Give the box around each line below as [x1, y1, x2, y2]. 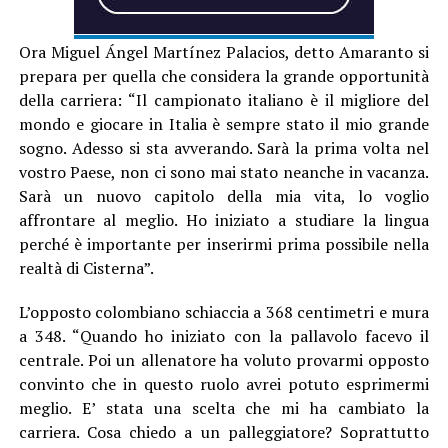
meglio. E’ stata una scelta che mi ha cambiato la [18, 396, 430, 419]
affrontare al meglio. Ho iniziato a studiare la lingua [18, 208, 430, 231]
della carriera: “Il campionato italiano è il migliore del [18, 88, 430, 111]
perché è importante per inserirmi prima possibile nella [18, 232, 430, 255]
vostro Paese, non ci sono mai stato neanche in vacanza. [18, 160, 430, 183]
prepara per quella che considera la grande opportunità [18, 64, 430, 87]
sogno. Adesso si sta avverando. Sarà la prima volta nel [18, 136, 430, 159]
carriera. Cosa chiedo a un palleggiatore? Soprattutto [18, 420, 430, 443]
